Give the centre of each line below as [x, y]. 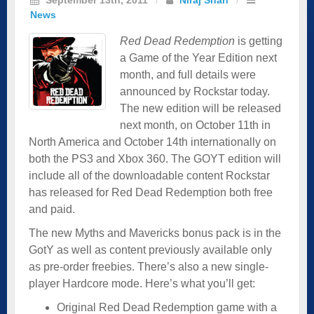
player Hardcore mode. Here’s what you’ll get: [142, 283]
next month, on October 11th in [195, 125]
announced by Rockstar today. [195, 91]
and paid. [52, 209]
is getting [259, 41]
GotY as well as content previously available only [150, 250]
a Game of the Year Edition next [198, 57]
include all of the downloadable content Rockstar [149, 175]
